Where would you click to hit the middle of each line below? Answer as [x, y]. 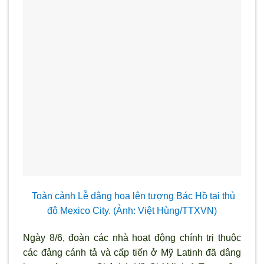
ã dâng [226, 252]
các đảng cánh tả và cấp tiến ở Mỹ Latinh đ [117, 252]
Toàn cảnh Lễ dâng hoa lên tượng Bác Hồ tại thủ [133, 196]
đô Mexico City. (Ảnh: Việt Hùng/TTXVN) [132, 210]
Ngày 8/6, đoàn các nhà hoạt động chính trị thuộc [132, 237]
